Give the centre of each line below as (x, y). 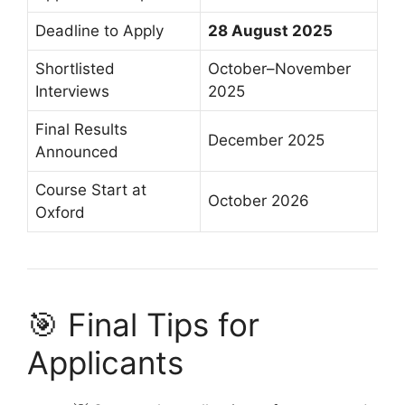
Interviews (72, 91)
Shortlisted (75, 68)
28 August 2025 (270, 30)
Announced (77, 151)
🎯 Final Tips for (143, 324)
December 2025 (266, 140)
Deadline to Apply (99, 30)
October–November (279, 68)
